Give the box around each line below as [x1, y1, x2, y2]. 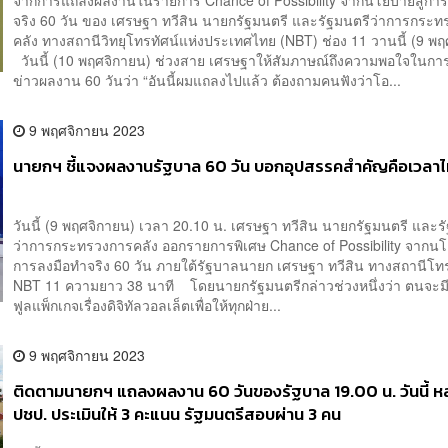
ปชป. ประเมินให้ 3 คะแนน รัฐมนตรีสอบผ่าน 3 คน [13, 401, 342, 427]
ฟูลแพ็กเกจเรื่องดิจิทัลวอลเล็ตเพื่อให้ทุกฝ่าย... [13, 294, 282, 315]
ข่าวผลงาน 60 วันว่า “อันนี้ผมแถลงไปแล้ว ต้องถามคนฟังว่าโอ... [13, 69, 402, 90]
